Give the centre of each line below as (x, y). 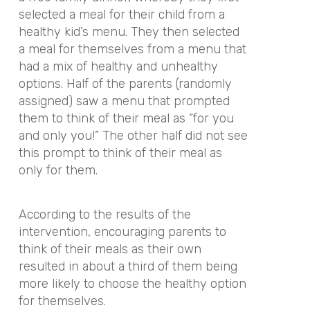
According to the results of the (104, 215)
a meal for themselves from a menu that (132, 49)
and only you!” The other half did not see (133, 135)
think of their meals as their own (110, 249)
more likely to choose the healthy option (132, 284)
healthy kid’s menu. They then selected (129, 31)
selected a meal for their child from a (121, 14)
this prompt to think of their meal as (120, 153)
